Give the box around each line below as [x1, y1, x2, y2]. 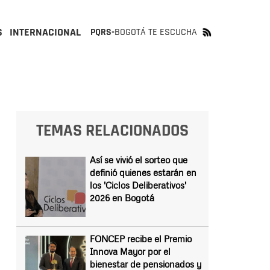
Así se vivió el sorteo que [89, 154, 187, 165]
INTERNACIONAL [10, 25, 81, 39]
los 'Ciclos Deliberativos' [89, 180, 186, 190]
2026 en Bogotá [89, 192, 154, 203]
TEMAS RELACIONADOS [36, 120, 189, 142]
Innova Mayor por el [89, 246, 171, 257]
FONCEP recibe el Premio [89, 233, 192, 244]
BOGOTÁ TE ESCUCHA [115, 26, 197, 39]
